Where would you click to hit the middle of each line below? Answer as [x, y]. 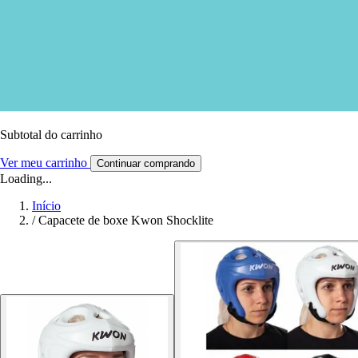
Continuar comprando [146, 163]
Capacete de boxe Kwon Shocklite [126, 220]
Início [46, 205]
